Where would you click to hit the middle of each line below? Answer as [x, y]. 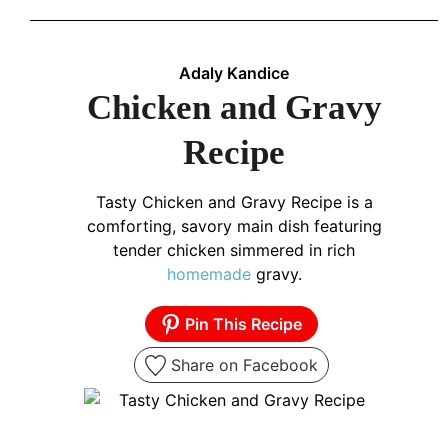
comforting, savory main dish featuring [234, 226]
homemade [208, 274]
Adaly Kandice [234, 73]
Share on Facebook [241, 365]
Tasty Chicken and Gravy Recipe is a [234, 202]
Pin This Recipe [242, 324]
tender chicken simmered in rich [234, 250]
